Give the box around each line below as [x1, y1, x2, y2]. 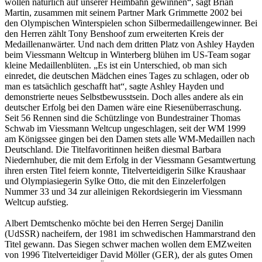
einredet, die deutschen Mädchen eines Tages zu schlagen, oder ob [5, 71, 249, 81]
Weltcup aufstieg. [5, 197, 68, 207]
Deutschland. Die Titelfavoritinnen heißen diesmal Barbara [5, 144, 221, 154]
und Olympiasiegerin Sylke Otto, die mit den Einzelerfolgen [5, 176, 226, 186]
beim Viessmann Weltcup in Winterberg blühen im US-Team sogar [5, 50, 250, 60]
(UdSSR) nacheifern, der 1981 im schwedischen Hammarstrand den [5, 229, 256, 239]
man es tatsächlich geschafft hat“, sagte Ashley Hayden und [5, 81, 224, 91]
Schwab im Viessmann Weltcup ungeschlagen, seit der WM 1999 [5, 123, 246, 133]
